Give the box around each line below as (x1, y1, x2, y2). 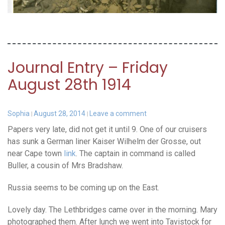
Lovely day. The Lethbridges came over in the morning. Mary (8, 205, 217, 215)
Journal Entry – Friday (8, 57, 168, 79)
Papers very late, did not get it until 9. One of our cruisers (8, 125, 207, 135)
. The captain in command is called (76, 149, 195, 159)
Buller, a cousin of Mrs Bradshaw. (8, 161, 123, 171)
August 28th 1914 (8, 74, 131, 96)
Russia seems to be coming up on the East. (8, 183, 159, 193)
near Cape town (8, 149, 64, 159)
